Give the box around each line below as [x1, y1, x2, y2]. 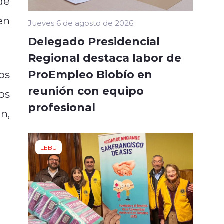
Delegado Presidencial [28, 33, 160, 48]
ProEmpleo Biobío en [28, 66, 152, 81]
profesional [28, 99, 95, 114]
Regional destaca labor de [28, 49, 181, 65]
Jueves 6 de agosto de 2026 [28, 17, 133, 28]
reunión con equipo [28, 82, 144, 98]
